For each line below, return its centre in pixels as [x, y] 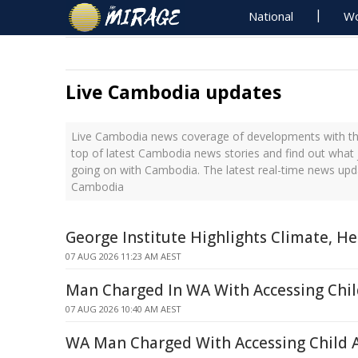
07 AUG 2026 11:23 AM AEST [123, 256]
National [271, 16]
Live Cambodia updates [173, 92]
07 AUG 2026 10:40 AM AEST [123, 309]
